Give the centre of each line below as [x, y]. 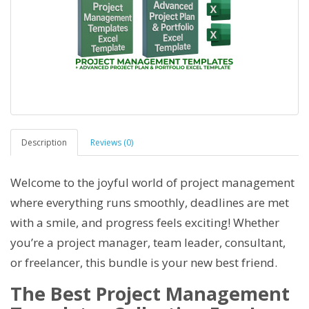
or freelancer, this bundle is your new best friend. [145, 262]
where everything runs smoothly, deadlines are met [150, 202]
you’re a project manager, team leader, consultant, [148, 242]
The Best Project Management [150, 293]
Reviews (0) [112, 142]
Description [44, 142]
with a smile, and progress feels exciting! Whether [145, 222]
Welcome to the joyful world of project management [152, 182]
